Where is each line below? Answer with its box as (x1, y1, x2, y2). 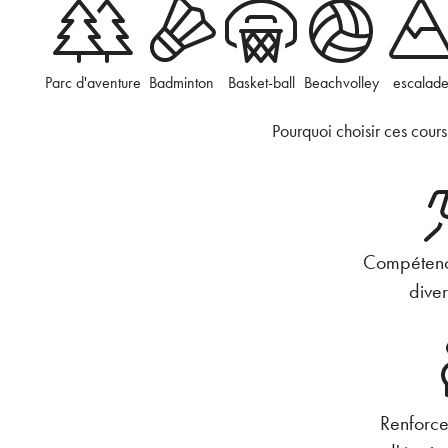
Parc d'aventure (45, 73, 142, 93)
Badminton (148, 73, 214, 93)
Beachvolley (303, 73, 379, 93)
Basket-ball (227, 73, 295, 93)
